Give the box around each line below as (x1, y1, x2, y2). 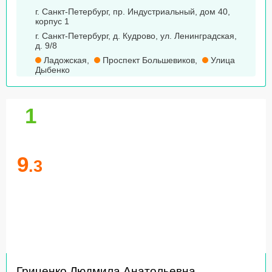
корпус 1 (35, 16, 69, 27)
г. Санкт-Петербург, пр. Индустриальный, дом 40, (35, 7, 230, 17)
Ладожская (41, 55, 87, 66)
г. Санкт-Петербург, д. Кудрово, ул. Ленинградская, (35, 31, 237, 41)
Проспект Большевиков (100, 55, 195, 66)
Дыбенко (35, 65, 70, 75)
